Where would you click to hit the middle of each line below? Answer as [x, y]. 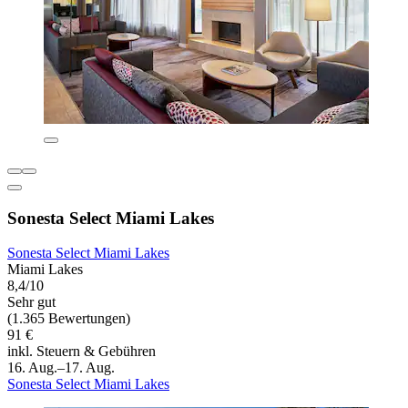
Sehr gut [31, 302]
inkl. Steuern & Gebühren [82, 352]
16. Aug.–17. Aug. [61, 368]
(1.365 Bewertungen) [69, 319]
